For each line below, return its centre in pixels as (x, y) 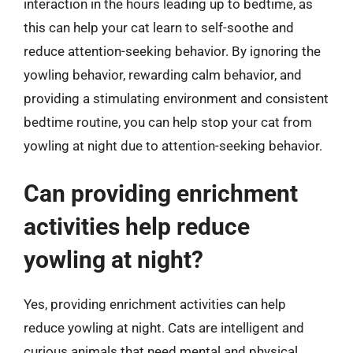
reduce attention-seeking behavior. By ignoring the (172, 51)
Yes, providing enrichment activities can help (155, 304)
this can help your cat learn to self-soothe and (159, 27)
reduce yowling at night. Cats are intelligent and (164, 328)
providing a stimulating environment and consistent (176, 98)
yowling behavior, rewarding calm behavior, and (163, 74)
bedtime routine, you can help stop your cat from (168, 122)
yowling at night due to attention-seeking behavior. (173, 145)
